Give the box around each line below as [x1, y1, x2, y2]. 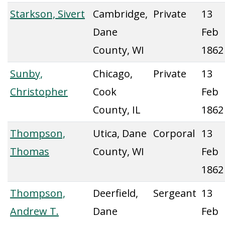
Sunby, [10, 67, 43, 80]
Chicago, [93, 67, 133, 80]
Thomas [10, 145, 49, 158]
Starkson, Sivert [10, 7, 85, 21]
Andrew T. [10, 204, 59, 218]
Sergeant [153, 186, 196, 200]
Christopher [10, 85, 68, 98]
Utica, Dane [93, 127, 147, 140]
